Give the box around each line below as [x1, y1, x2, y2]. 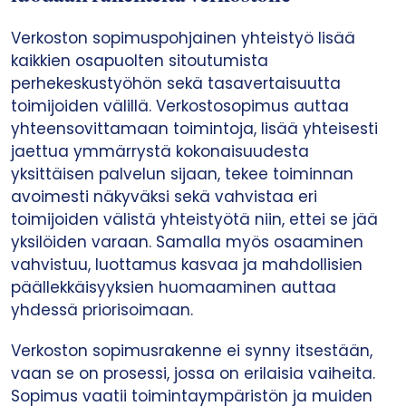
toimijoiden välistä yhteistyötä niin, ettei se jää [11, 208, 378, 230]
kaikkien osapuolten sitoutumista [11, 50, 268, 72]
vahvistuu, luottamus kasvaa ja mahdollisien [11, 254, 362, 275]
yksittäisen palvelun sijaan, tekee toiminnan [11, 163, 353, 185]
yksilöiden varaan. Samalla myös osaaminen [11, 231, 363, 253]
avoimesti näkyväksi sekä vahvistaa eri [11, 186, 317, 208]
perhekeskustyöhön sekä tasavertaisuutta [11, 72, 341, 94]
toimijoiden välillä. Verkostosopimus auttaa [11, 95, 349, 117]
